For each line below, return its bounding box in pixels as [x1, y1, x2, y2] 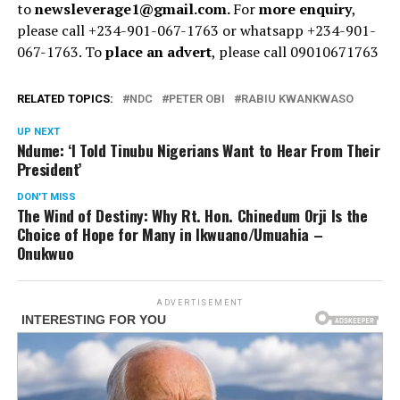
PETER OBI [168, 91, 225, 105]
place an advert [104, 41, 212, 62]
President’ [16, 156, 82, 180]
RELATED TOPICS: [16, 91, 113, 105]
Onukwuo [16, 240, 74, 264]
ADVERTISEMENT [155, 297, 245, 307]
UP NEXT [16, 125, 60, 137]
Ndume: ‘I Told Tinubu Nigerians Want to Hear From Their [16, 137, 380, 162]
